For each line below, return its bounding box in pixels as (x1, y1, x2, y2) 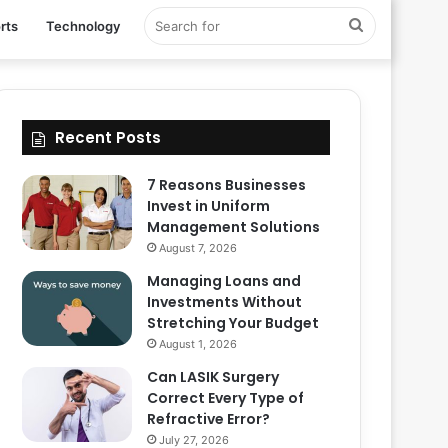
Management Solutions (147, 217, 321, 237)
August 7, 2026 (159, 241, 238, 255)
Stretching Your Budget (147, 313, 320, 333)
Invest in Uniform (147, 196, 271, 216)
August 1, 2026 (159, 337, 238, 351)
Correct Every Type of (147, 388, 305, 408)
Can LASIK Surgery (147, 367, 280, 387)
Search (362, 15, 412, 34)
